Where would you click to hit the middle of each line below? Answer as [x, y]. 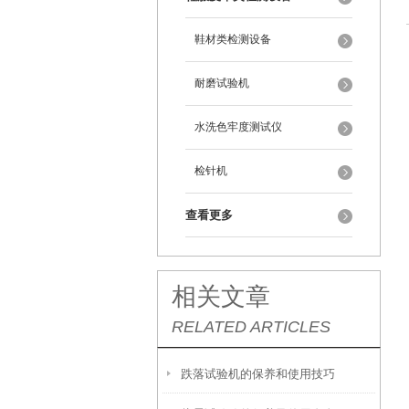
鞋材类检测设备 [233, 39]
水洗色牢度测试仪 [238, 127]
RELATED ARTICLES [251, 327]
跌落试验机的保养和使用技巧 [258, 374]
